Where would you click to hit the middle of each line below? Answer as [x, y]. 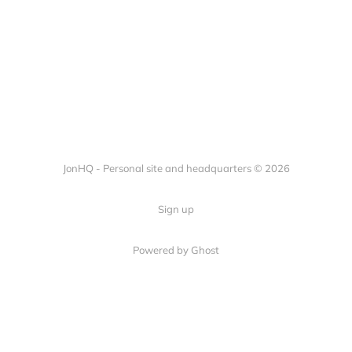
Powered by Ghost [176, 250]
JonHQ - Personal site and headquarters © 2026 [176, 168]
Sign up [176, 209]
